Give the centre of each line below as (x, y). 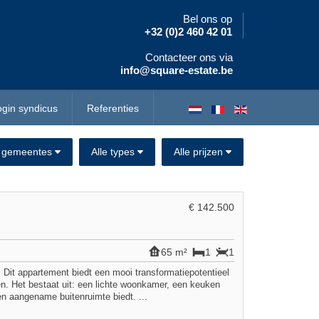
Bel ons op (208, 19)
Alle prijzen (198, 152)
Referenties (113, 108)
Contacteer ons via (189, 57)
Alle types (113, 152)
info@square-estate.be (177, 70)
